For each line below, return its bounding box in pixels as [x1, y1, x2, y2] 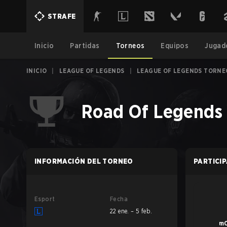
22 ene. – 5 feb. [110, 207, 153, 215]
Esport [34, 195, 55, 203]
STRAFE [48, 12, 76, 20]
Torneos [116, 42, 145, 50]
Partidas [70, 42, 100, 50]
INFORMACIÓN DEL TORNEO [34, 157, 133, 165]
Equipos [161, 42, 189, 50]
